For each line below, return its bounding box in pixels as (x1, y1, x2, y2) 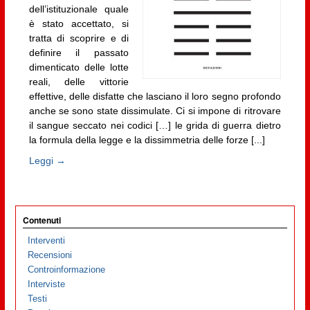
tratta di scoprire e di (28, 33, 129, 44)
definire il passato (28, 47, 129, 59)
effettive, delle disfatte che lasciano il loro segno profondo (28, 91, 281, 102)
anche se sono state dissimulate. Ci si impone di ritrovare (28, 105, 281, 117)
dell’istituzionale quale (28, 3, 129, 15)
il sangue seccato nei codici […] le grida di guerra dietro (28, 120, 281, 131)
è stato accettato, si (28, 18, 129, 30)
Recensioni (28, 250, 73, 261)
